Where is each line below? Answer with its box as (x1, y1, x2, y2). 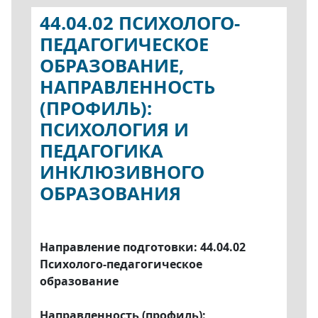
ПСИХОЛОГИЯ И (40, 116, 189, 142)
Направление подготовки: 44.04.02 (40, 238, 246, 255)
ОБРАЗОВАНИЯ (40, 180, 181, 206)
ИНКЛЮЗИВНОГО (40, 159, 204, 185)
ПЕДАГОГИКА (40, 138, 163, 163)
